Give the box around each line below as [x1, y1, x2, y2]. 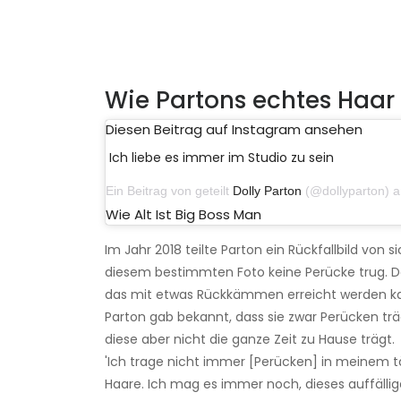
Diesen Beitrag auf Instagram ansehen [106, 119, 363, 139]
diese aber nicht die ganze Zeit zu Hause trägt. [105, 329, 395, 348]
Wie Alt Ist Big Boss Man [106, 204, 261, 224]
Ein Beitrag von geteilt [106, 183, 233, 198]
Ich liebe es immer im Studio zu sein [109, 148, 334, 166]
